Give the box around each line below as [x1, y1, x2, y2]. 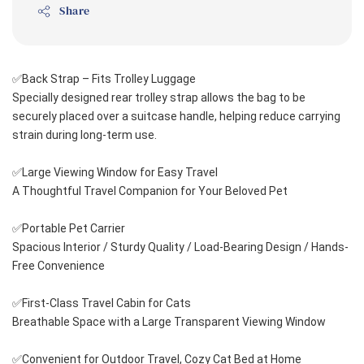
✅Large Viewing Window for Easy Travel [12, 166, 218, 180]
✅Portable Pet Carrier [12, 222, 125, 236]
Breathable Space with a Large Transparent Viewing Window [12, 315, 326, 329]
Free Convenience [12, 259, 105, 273]
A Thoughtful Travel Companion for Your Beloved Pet [12, 184, 288, 198]
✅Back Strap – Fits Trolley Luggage [12, 72, 196, 86]
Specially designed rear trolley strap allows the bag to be [12, 91, 305, 105]
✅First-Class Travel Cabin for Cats [12, 297, 191, 310]
